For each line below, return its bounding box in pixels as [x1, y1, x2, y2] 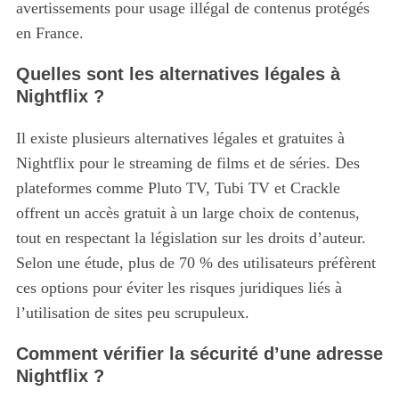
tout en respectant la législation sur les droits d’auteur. [15, 229, 366, 248]
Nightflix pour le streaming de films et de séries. [15, 154, 330, 173]
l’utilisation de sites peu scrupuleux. [15, 304, 249, 322]
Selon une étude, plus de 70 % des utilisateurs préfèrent [15, 254, 376, 273]
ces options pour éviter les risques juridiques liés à [15, 279, 342, 297]
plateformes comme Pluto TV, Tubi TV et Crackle [15, 179, 340, 198]
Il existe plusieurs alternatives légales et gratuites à [15, 129, 345, 148]
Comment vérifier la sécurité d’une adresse [15, 344, 383, 364]
